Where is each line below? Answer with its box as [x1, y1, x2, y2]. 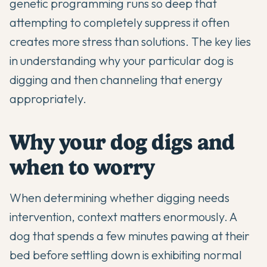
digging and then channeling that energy [10, 72, 222, 87]
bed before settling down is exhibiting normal [10, 247, 242, 262]
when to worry [10, 154, 155, 180]
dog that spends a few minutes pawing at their [10, 228, 250, 243]
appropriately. [10, 91, 86, 106]
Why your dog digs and [10, 129, 235, 155]
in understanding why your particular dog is [10, 53, 234, 68]
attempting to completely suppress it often [10, 15, 229, 30]
